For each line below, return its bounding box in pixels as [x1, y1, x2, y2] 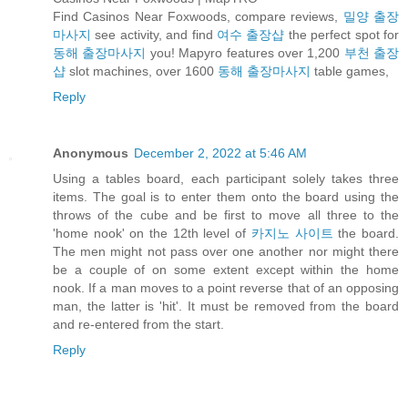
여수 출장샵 [217, 27, 285, 43]
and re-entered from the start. [53, 317, 224, 332]
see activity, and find [91, 27, 217, 43]
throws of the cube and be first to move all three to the [53, 208, 399, 223]
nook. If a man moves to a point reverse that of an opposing [53, 280, 399, 296]
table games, [311, 64, 389, 79]
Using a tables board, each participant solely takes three [53, 171, 399, 187]
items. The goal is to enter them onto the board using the [53, 189, 399, 205]
